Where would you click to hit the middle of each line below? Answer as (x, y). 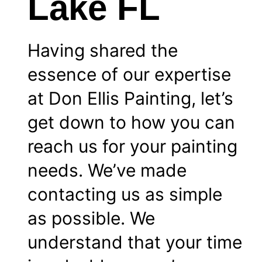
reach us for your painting (132, 146)
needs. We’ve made (107, 170)
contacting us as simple (125, 194)
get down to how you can (131, 123)
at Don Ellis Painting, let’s (130, 99)
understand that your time (135, 242)
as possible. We (91, 218)
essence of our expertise (129, 75)
